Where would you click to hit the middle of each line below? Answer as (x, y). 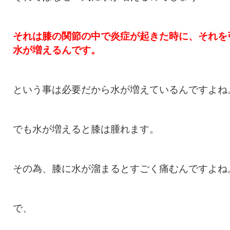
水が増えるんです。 (57, 50)
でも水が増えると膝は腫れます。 (86, 129)
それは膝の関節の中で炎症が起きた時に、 (106, 36)
